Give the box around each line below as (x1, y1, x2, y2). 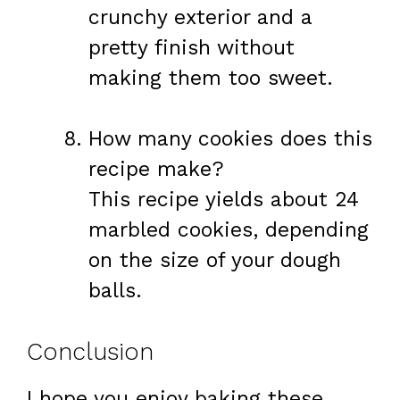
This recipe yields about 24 (88, 187, 359, 212)
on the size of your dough (88, 248, 341, 273)
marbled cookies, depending (88, 218, 369, 243)
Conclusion (27, 337, 154, 366)
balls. (88, 279, 142, 304)
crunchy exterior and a (88, 4, 312, 29)
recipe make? (88, 157, 224, 182)
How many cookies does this (88, 127, 372, 152)
